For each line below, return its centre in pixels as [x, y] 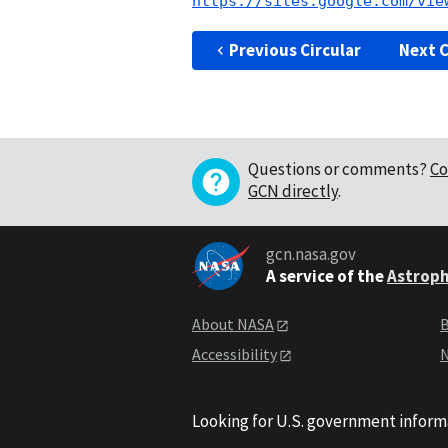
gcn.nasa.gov [310, 254]
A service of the [324, 276]
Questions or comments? [337, 168]
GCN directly [293, 190]
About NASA [233, 323]
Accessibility [234, 354]
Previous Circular [294, 49]
